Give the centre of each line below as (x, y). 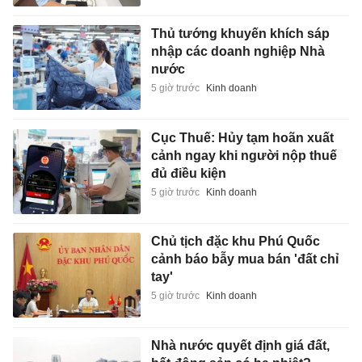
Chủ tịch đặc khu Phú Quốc (235, 242)
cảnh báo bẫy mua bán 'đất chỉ (244, 259)
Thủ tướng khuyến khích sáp (240, 34)
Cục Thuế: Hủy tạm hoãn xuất (242, 137)
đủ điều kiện (188, 173)
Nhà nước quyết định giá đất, (240, 345)
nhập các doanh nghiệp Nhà (238, 52)
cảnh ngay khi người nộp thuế (244, 155)
